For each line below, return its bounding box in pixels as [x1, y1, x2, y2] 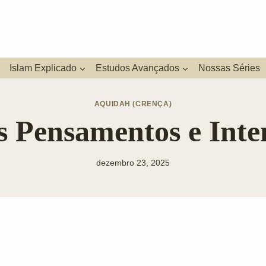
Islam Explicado [9, 62, 77, 73]
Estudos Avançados [96, 62, 179, 73]
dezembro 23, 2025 [96, 159, 170, 168]
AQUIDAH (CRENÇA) [94, 99, 172, 108]
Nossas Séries [198, 62, 260, 73]
